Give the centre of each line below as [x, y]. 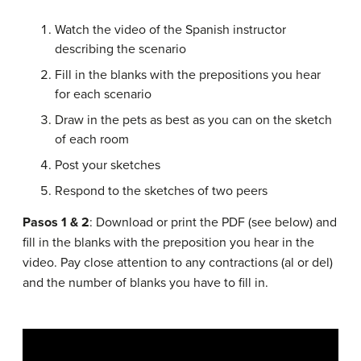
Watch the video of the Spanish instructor [170, 30]
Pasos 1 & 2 [56, 222]
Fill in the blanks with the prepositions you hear [188, 75]
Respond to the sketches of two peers [161, 191]
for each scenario [103, 94]
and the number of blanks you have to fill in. [145, 283]
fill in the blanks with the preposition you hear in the [168, 243]
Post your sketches [108, 165]
